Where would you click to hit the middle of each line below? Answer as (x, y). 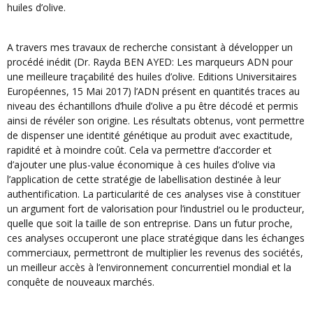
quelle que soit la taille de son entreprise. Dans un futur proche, (150, 223)
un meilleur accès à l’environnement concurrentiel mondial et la (149, 267)
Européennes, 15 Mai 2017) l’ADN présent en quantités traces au (153, 91)
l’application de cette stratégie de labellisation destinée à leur (144, 179)
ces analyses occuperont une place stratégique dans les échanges (156, 238)
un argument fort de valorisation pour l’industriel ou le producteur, (156, 208)
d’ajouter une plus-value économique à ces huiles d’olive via (141, 164)
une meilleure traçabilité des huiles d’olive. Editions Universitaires (152, 76)
